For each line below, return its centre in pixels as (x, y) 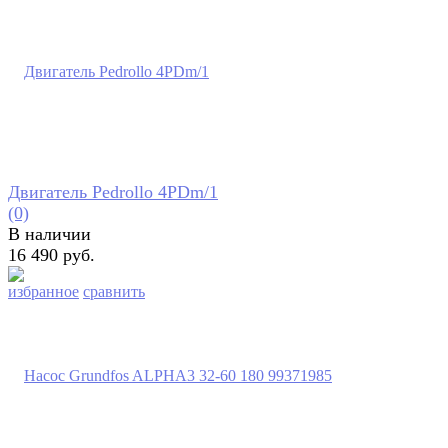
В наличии (49, 233)
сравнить (114, 291)
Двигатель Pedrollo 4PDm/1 (113, 191)
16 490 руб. (51, 254)
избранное (43, 291)
